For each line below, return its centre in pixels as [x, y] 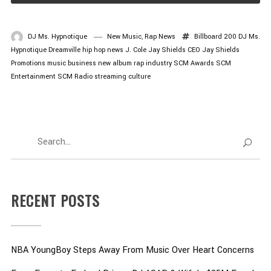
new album [115, 64]
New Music [124, 37]
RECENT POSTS [55, 201]
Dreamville [64, 50]
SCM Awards [194, 64]
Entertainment [33, 77]
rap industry [152, 64]
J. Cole [135, 50]
